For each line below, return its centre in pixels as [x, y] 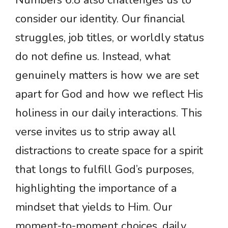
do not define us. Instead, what [93, 57]
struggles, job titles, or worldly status [110, 38]
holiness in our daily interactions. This [109, 113]
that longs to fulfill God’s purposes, [105, 170]
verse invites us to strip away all [96, 132]
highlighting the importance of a [96, 189]
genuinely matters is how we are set [107, 76]
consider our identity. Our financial [100, 19]
